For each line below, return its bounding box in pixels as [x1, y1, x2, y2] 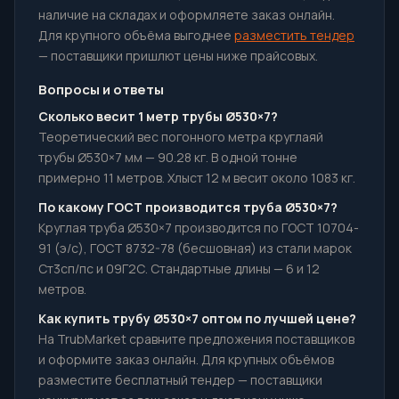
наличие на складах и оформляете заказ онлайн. [38, 6, 335, 23]
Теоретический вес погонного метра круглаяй [38, 128, 323, 145]
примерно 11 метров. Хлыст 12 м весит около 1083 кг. [38, 169, 355, 186]
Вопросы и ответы [38, 80, 164, 99]
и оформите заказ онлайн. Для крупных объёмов [38, 351, 334, 368]
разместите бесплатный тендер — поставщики [38, 371, 322, 388]
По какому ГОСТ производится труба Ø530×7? [38, 199, 338, 216]
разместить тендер [234, 27, 354, 44]
